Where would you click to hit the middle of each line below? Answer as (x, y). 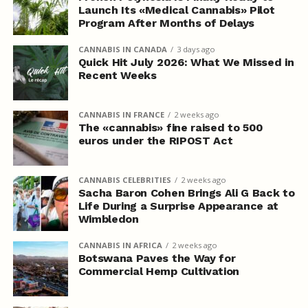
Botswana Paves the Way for (157, 258)
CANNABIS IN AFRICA (120, 245)
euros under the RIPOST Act (155, 140)
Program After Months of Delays (166, 23)
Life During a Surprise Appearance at (178, 206)
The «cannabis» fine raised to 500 (171, 127)
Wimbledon (108, 219)
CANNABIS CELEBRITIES (124, 179)
